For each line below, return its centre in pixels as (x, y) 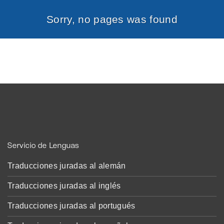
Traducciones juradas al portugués (71, 205)
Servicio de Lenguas (43, 145)
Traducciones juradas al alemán (67, 165)
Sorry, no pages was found (112, 19)
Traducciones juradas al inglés (64, 185)
